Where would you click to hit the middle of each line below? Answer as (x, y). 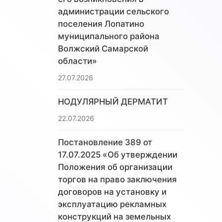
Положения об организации (115, 167)
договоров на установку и (112, 192)
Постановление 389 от (105, 142)
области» (78, 61)
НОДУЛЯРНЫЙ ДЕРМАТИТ (113, 102)
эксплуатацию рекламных (112, 204)
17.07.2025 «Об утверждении (118, 155)
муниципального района (109, 36)
